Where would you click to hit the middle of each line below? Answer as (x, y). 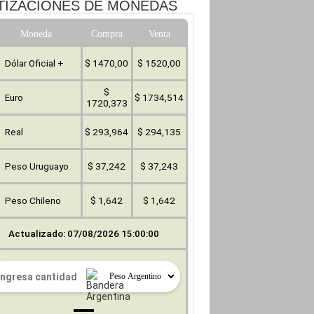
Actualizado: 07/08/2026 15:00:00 (84, 233)
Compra (107, 34)
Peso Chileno (33, 200)
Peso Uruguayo (36, 166)
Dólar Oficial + (34, 63)
